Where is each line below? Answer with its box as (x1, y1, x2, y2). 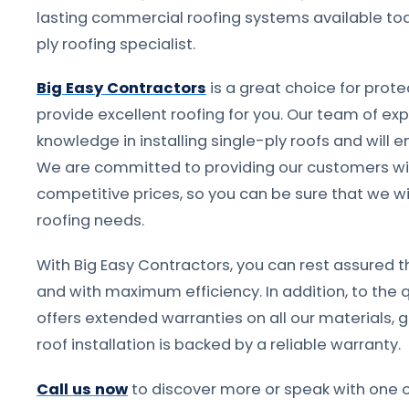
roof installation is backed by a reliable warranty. (37, 334, 401, 356)
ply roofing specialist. (37, 33, 195, 55)
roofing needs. (37, 210, 144, 232)
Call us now (37, 378, 128, 400)
